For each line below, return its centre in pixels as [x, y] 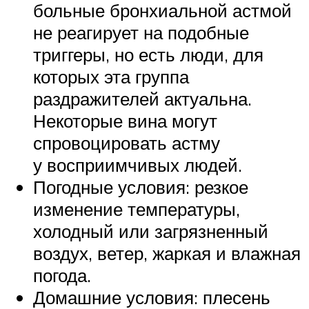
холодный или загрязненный [151, 231]
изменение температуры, [137, 209]
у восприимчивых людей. [138, 165]
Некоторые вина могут [125, 121]
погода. [62, 276]
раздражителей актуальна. [142, 99]
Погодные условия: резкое [141, 187]
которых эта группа [111, 77]
